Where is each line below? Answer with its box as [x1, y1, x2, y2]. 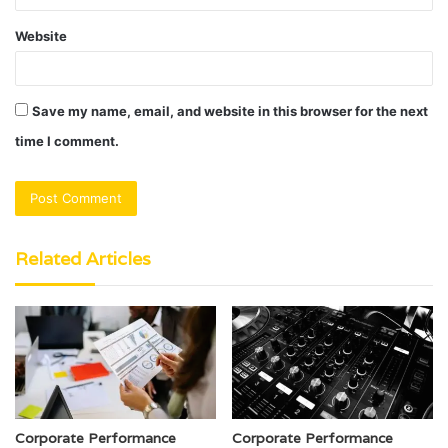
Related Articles [15, 246, 151, 270]
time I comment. [15, 132, 119, 149]
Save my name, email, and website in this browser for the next [32, 102, 428, 119]
